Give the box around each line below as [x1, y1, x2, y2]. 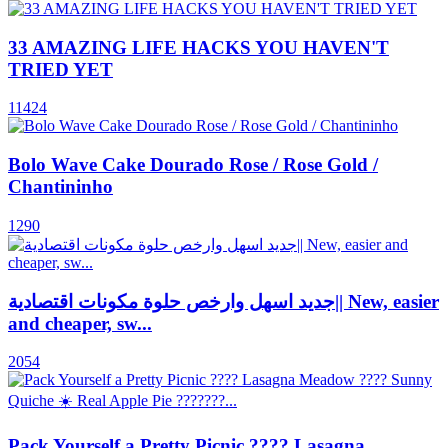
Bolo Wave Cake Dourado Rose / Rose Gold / [8, 154, 378, 176]
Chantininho [8, 176, 113, 198]
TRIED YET [8, 58, 113, 80]
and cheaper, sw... [8, 312, 152, 334]
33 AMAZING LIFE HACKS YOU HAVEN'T [8, 36, 389, 58]
